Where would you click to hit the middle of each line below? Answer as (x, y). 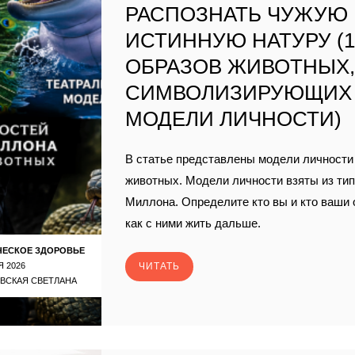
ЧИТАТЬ (160, 266)
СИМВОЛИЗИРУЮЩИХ (239, 93)
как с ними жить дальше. (193, 223)
